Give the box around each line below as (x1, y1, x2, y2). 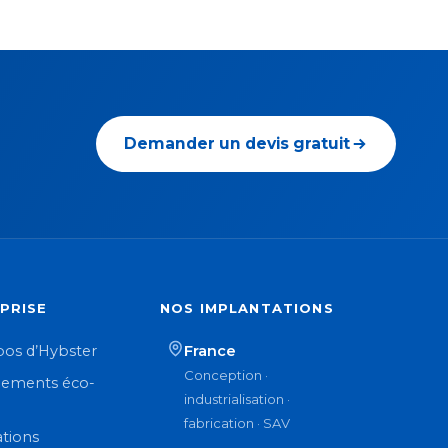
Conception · (183, 367, 268, 384)
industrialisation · (183, 391, 290, 408)
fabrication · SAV (183, 415, 290, 432)
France (183, 342, 236, 361)
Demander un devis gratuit (124, 134, 350, 154)
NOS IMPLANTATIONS (159, 300, 334, 317)
